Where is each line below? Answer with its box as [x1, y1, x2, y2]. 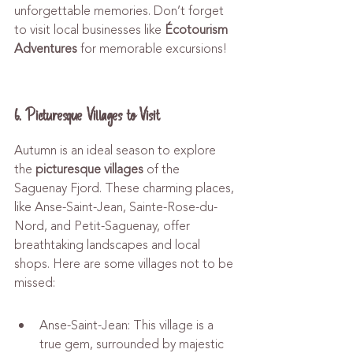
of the [143, 160, 183, 179]
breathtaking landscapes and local [14, 236, 203, 255]
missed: [14, 273, 55, 292]
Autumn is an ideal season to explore [14, 141, 219, 160]
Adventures [14, 39, 77, 58]
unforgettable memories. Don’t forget [14, 2, 227, 20]
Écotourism [165, 20, 231, 39]
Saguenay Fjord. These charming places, [14, 179, 237, 198]
